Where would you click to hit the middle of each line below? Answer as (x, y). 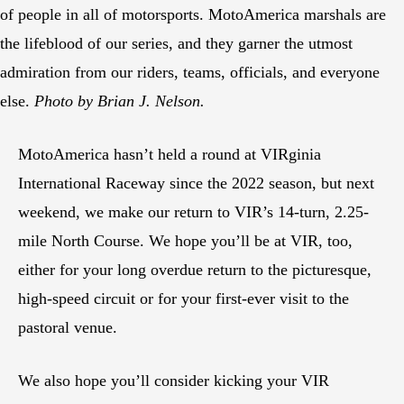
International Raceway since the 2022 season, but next (196, 184)
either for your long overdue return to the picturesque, (195, 270)
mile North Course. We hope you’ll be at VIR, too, (185, 241)
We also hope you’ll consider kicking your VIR (174, 381)
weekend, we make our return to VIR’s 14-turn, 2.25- (193, 212)
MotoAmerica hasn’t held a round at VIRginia (170, 155)
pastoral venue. (68, 328)
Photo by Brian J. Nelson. (119, 101)
